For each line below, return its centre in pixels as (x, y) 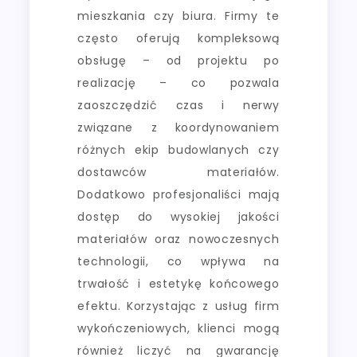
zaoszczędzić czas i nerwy (178, 105)
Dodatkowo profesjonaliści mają (178, 194)
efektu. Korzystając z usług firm (178, 306)
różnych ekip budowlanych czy (178, 149)
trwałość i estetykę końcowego (178, 283)
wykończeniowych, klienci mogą (178, 328)
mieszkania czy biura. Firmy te (178, 16)
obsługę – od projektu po (178, 60)
